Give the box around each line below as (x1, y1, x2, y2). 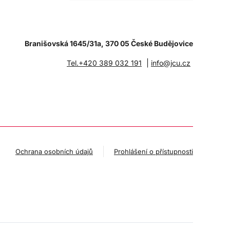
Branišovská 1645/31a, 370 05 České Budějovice (25, 39, 194, 48)
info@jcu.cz (151, 58, 191, 67)
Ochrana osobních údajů (15, 147, 93, 156)
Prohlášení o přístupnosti (114, 147, 193, 156)
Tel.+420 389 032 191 (67, 58, 142, 67)
